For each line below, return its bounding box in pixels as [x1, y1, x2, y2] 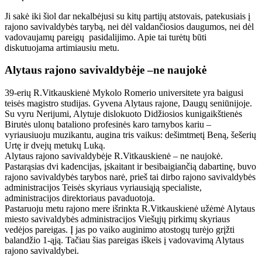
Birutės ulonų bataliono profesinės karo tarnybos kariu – [5, 119, 211, 130]
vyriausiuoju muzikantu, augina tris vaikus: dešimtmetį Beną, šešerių [5, 130, 256, 140]
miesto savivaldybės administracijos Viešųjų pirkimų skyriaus [5, 214, 230, 225]
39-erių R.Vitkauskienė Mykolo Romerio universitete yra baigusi [5, 88, 243, 98]
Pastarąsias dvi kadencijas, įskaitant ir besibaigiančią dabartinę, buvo [5, 161, 256, 172]
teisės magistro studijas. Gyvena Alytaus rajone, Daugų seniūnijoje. [5, 98, 252, 109]
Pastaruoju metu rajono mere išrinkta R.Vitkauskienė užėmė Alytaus [5, 204, 255, 214]
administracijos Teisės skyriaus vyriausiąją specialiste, [5, 182, 202, 193]
